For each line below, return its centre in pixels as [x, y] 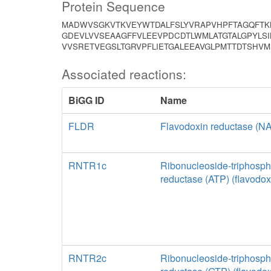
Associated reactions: [124, 74]
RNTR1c [87, 165]
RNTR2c [87, 258]
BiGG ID [87, 100]
